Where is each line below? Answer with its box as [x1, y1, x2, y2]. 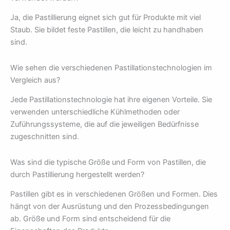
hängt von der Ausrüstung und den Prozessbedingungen [10, 201, 209, 211]
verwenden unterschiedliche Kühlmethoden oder [10, 107, 180, 117]
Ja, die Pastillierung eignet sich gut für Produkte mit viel [10, 13, 201, 23]
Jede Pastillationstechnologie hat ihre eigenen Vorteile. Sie [10, 95, 212, 105]
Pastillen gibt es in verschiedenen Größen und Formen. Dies [10, 189, 218, 199]
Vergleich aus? [10, 75, 60, 85]
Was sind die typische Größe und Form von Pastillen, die [10, 157, 206, 167]
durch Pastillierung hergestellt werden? [10, 169, 144, 179]
